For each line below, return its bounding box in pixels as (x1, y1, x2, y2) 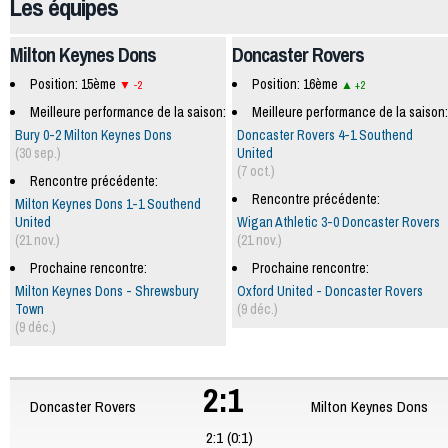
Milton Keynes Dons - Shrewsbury (15, 282, 199, 301)
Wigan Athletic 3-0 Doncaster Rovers (237, 213, 440, 232)
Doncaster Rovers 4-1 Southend (237, 126, 413, 145)
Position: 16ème (251, 75, 341, 94)
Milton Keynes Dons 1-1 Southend (15, 195, 201, 214)
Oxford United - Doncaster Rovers (237, 282, 423, 301)
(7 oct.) (237, 162, 275, 181)
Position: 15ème (29, 75, 119, 94)
